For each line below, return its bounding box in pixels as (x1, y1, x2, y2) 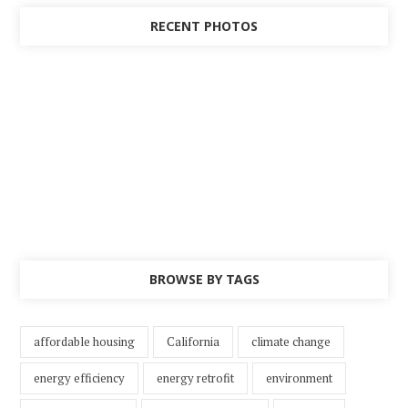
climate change (251, 333, 331, 351)
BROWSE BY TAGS (148, 270, 260, 289)
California (167, 333, 220, 351)
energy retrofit (157, 370, 235, 387)
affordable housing (34, 333, 136, 351)
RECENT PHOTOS (150, 17, 258, 36)
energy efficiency (34, 370, 126, 387)
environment (266, 370, 333, 387)
